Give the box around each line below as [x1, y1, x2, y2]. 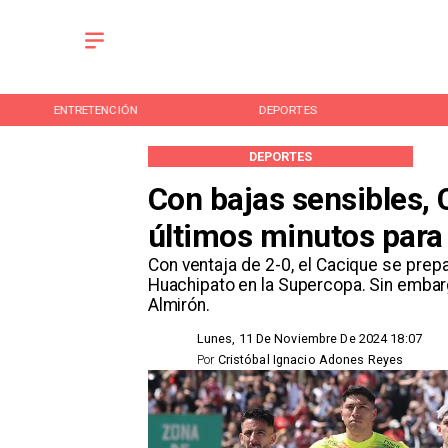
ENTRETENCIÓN [53, 102, 138, 117]
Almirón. [147, 294, 210, 315]
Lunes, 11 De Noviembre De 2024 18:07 [196, 330, 422, 346]
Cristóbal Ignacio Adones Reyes [217, 351, 404, 367]
